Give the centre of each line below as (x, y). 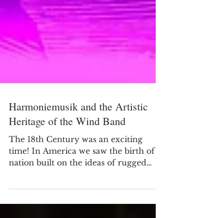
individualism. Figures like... (93, 197)
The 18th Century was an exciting (76, 162)
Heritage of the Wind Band (67, 144)
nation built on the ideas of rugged (78, 186)
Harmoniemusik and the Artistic (78, 129)
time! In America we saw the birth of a (85, 174)
